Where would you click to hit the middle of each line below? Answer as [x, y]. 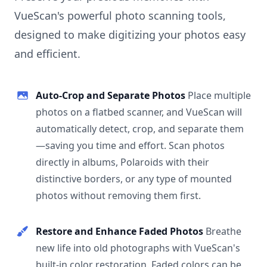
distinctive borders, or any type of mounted [134, 178]
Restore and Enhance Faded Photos [121, 231]
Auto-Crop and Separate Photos [112, 95]
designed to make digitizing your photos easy [130, 34]
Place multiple [219, 95]
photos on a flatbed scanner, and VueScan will [139, 112]
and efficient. [47, 53]
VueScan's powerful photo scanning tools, [120, 15]
